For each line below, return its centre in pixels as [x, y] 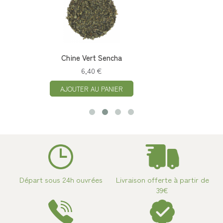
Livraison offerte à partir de [162, 179]
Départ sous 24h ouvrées [61, 179]
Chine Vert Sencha [54, 57]
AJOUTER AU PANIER [54, 89]
